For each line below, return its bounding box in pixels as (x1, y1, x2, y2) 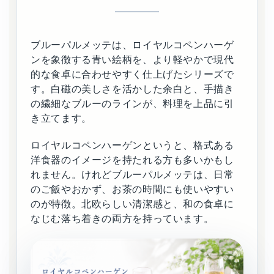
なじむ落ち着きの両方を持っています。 (31, 213, 214, 224)
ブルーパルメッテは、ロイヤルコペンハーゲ (31, 40, 234, 51)
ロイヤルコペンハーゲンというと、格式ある (31, 140, 234, 151)
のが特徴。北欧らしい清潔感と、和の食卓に (31, 199, 234, 210)
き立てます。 (31, 113, 92, 124)
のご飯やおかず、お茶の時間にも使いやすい (31, 184, 234, 195)
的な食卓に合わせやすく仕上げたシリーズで (31, 69, 234, 80)
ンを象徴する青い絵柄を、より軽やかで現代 (31, 54, 234, 65)
